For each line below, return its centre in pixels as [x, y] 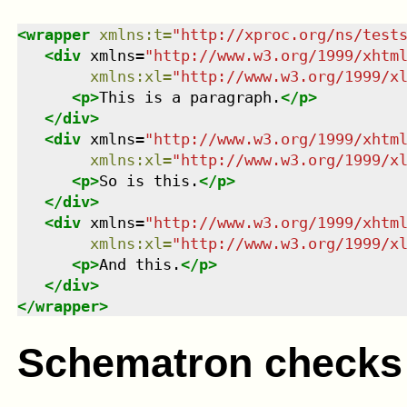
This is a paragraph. [189, 98]
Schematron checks [209, 362]
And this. [139, 265]
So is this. [149, 181]
